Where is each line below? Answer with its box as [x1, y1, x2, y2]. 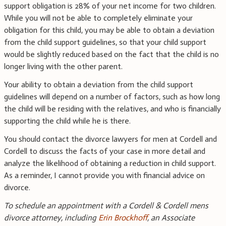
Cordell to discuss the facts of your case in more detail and [4, 146, 205, 156]
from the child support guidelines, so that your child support [4, 37, 206, 47]
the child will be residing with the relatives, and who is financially [4, 104, 221, 114]
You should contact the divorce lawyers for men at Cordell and [4, 134, 217, 144]
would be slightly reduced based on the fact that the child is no [4, 49, 219, 60]
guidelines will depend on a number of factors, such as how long [4, 92, 220, 102]
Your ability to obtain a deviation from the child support [4, 80, 193, 90]
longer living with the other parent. [4, 62, 123, 72]
